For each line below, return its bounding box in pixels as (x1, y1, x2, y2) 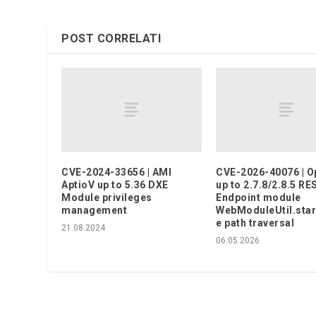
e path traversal (216, 217, 294, 229)
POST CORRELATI (61, 31, 162, 45)
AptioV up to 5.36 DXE (61, 178, 169, 190)
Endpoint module (216, 191, 301, 203)
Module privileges (61, 191, 152, 203)
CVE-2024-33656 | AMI (61, 166, 172, 178)
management (61, 204, 128, 216)
